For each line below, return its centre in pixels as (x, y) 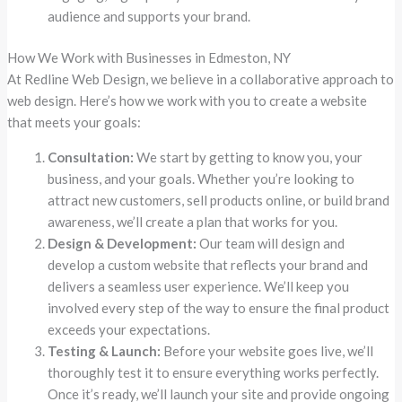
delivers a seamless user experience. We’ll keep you (199, 287)
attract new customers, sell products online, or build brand (219, 201)
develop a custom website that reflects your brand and (208, 265)
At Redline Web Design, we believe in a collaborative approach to (201, 79)
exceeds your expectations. (129, 330)
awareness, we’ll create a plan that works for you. (193, 222)
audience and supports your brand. (149, 16)
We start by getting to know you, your (249, 157)
